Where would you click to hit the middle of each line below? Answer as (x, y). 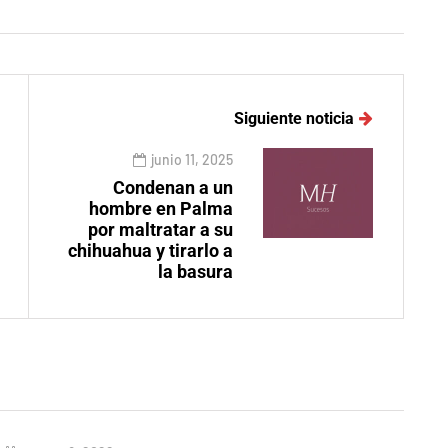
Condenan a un (173, 188)
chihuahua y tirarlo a (150, 251)
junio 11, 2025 (192, 160)
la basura (195, 272)
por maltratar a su (160, 230)
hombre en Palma (161, 209)
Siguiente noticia (294, 119)
